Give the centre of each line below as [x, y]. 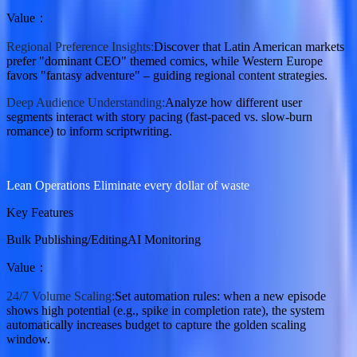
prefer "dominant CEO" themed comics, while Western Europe [165, 61]
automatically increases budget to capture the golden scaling [156, 325]
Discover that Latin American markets [249, 47]
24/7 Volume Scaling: [61, 296]
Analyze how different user [233, 102]
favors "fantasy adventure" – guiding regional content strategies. [167, 75]
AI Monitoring [164, 239]
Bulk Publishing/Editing [67, 239]
